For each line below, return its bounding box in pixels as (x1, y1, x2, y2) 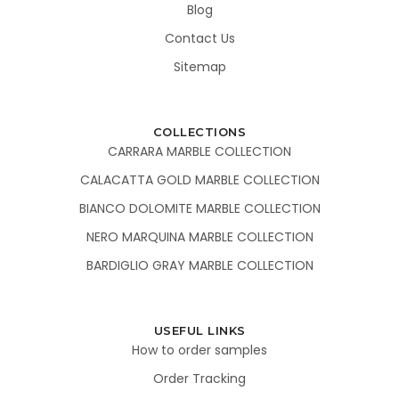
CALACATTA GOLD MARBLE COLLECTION (79, 170, 320, 189)
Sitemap (173, 57, 226, 76)
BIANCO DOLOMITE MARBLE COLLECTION (78, 199, 321, 217)
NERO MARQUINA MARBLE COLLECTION (85, 227, 313, 246)
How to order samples (132, 340, 267, 359)
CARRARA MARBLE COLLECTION (108, 142, 291, 160)
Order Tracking (153, 369, 246, 387)
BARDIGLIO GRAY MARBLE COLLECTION (85, 256, 313, 274)
